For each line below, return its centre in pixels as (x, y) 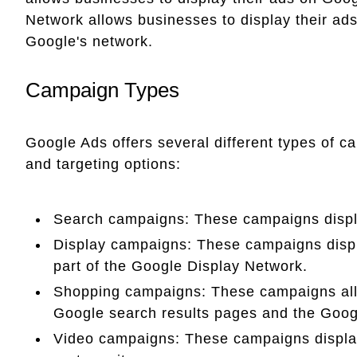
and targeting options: (103, 164)
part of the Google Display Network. (180, 266)
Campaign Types (102, 90)
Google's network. (89, 41)
